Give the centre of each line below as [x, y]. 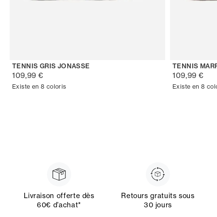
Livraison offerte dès [59, 195]
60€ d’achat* [59, 205]
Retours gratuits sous [158, 195]
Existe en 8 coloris [39, 86]
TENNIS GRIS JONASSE [51, 66]
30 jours [158, 205]
